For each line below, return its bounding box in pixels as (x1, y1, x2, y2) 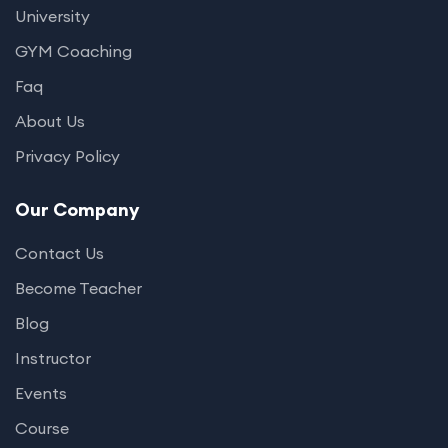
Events (15, 382, 67, 403)
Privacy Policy (15, 145, 120, 166)
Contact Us (15, 242, 104, 263)
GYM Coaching (15, 40, 132, 61)
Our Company (15, 197, 139, 221)
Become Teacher (15, 277, 142, 298)
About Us (15, 110, 85, 131)
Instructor (15, 347, 91, 368)
